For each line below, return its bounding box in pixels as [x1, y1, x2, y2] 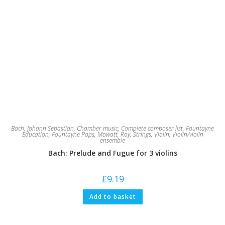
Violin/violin [172, 130, 203, 139]
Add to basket [89, 192, 136, 201]
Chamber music [77, 124, 118, 133]
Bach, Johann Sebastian [11, 124, 74, 133]
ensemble [100, 136, 125, 145]
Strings [133, 130, 151, 139]
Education [22, 130, 49, 139]
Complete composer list [121, 124, 183, 133]
